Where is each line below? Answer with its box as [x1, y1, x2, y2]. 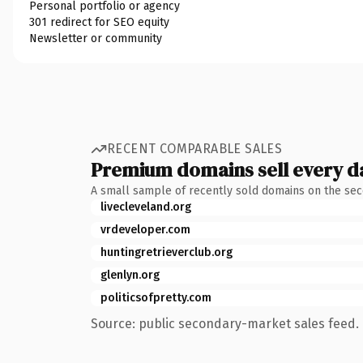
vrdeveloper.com [100, 222, 190, 237]
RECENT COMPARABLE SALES [107, 141, 283, 156]
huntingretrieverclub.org [100, 245, 233, 259]
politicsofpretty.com [100, 290, 211, 305]
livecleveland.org [100, 199, 191, 214]
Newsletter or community [29, 31, 162, 45]
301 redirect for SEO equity [29, 15, 169, 29]
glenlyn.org [100, 267, 160, 282]
